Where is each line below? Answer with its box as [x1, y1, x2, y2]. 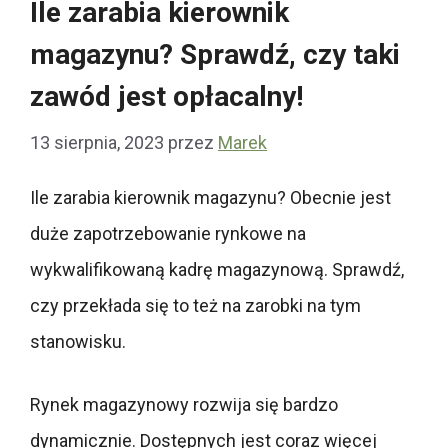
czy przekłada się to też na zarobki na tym [30, 295, 361, 317]
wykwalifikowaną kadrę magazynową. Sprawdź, [30, 259, 404, 281]
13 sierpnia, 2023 [30, 131, 164, 153]
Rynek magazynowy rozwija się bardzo [30, 394, 338, 416]
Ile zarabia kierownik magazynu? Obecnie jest [30, 187, 391, 209]
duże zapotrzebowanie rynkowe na [30, 223, 306, 245]
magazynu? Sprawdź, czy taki [30, 37, 400, 71]
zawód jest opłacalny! [30, 79, 303, 113]
